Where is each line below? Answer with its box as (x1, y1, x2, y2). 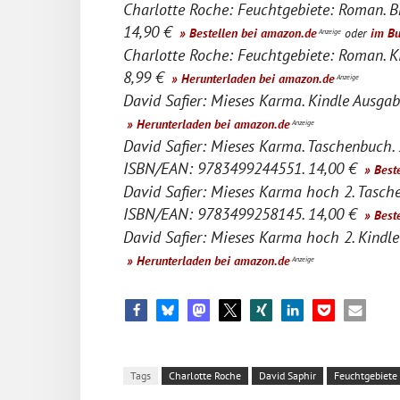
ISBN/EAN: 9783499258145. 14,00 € (123, 203, 361, 224)
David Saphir (259, 368, 316, 382)
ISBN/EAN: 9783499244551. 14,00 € (123, 157, 361, 179)
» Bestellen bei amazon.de (176, 23, 317, 41)
